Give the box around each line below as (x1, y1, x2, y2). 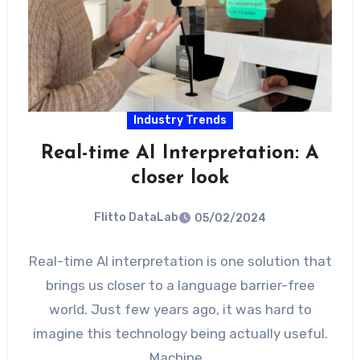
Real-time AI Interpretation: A (41, 144, 319, 164)
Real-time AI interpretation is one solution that (28, 252, 332, 269)
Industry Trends (133, 113, 227, 128)
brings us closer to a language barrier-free (45, 276, 315, 293)
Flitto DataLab (94, 211, 178, 225)
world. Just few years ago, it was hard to (48, 301, 312, 317)
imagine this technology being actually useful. (32, 325, 328, 342)
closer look (131, 169, 229, 189)
